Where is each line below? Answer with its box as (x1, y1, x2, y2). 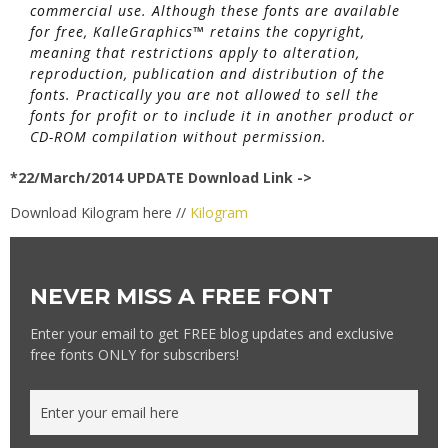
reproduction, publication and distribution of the (30, 64, 385, 84)
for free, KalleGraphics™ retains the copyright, (30, 22, 365, 42)
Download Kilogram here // (10, 203, 190, 223)
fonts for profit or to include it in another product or (30, 106, 415, 126)
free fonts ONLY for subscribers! (30, 345, 239, 365)
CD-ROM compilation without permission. (30, 127, 327, 147)
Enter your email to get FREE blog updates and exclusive (30, 324, 394, 344)
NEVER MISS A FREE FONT (30, 283, 333, 311)
